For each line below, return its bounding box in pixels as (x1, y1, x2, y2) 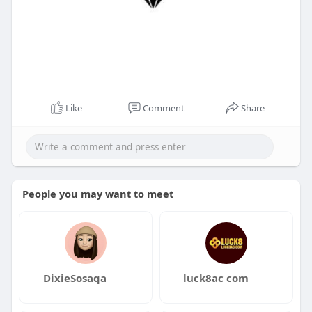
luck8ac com (182, 270, 249, 285)
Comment (142, 101, 185, 114)
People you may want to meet (22, 186, 173, 201)
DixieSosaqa (43, 270, 107, 285)
